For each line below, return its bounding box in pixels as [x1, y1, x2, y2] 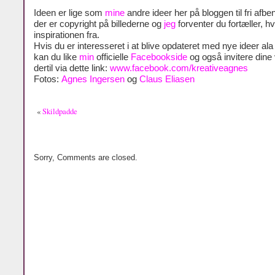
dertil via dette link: [34, 63, 110, 73]
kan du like [34, 52, 79, 62]
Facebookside [131, 52, 187, 62]
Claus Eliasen [139, 74, 195, 84]
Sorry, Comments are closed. [34, 152, 137, 162]
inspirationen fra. [34, 29, 99, 40]
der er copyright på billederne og [34, 18, 164, 29]
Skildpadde [42, 105, 77, 117]
